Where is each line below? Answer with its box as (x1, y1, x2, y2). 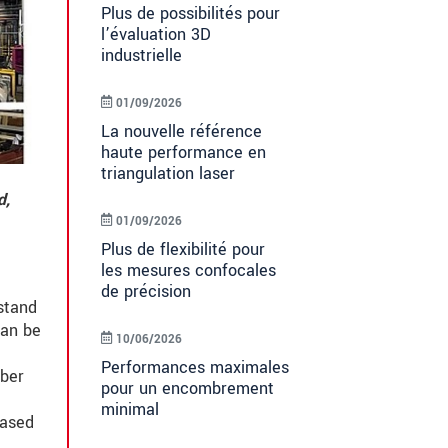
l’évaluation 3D (101, 23, 211, 47)
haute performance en (101, 141, 266, 165)
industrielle (101, 44, 182, 68)
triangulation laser (101, 162, 235, 186)
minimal (101, 398, 159, 422)
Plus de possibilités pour (101, 2, 280, 26)
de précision (101, 280, 191, 304)
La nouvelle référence (101, 120, 262, 144)
